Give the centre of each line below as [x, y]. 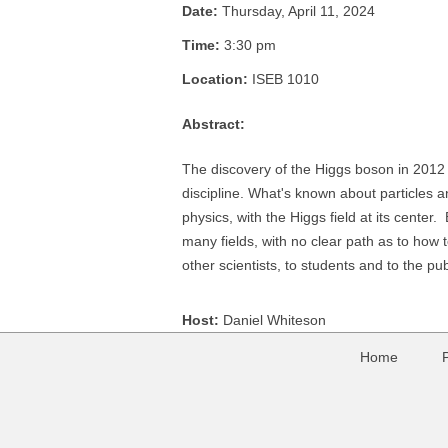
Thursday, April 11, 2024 [298, 11]
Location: [217, 79]
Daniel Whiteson [274, 320]
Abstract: [213, 124]
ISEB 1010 [285, 79]
